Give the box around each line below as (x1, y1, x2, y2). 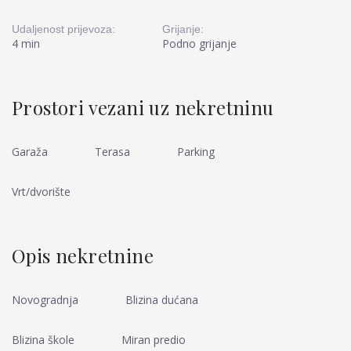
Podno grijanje (162, 36, 237, 51)
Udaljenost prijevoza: (12, 23, 115, 35)
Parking (177, 144, 215, 159)
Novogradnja (12, 292, 78, 307)
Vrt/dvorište (12, 184, 71, 199)
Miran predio (121, 332, 186, 347)
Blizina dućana (125, 292, 198, 307)
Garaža (12, 144, 48, 159)
